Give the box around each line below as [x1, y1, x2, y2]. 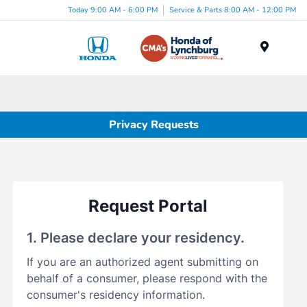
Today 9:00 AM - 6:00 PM [68, 4, 158, 15]
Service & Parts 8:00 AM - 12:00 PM [169, 4, 296, 15]
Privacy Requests [108, 116, 199, 132]
